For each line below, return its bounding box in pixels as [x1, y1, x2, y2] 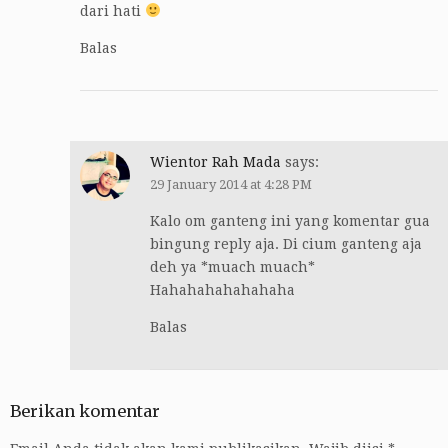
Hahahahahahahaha [150, 281, 295, 298]
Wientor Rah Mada [150, 153, 281, 170]
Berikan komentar [10, 400, 160, 421]
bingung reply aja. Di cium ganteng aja [150, 235, 422, 252]
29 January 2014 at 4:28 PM [150, 176, 312, 192]
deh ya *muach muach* [150, 258, 315, 275]
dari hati [80, 2, 145, 19]
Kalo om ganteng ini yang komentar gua [150, 212, 430, 229]
